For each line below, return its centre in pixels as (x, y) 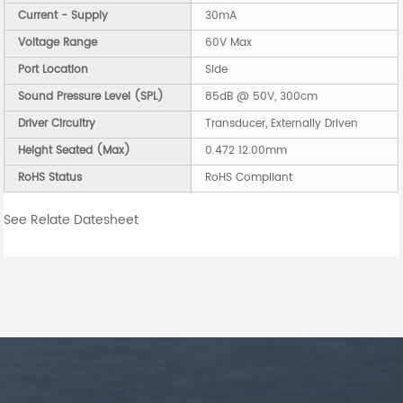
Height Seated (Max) (75, 151)
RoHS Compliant (249, 178)
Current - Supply (63, 16)
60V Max (229, 43)
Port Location (54, 70)
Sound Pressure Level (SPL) (91, 97)
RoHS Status (50, 178)
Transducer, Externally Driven (282, 124)
